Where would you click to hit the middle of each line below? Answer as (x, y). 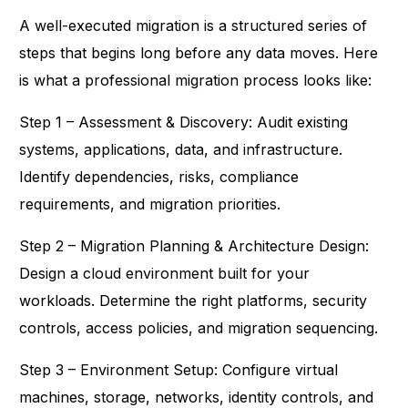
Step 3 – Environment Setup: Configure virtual (179, 370)
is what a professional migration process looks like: (196, 81)
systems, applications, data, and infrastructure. (181, 150)
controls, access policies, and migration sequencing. (199, 328)
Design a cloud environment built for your (165, 274)
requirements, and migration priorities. (150, 204)
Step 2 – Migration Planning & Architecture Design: (194, 246)
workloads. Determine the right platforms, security (194, 301)
